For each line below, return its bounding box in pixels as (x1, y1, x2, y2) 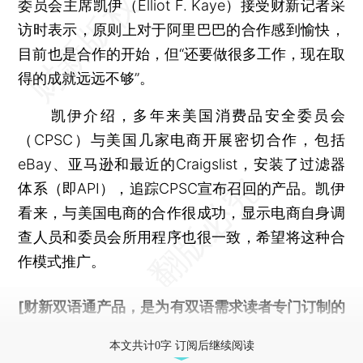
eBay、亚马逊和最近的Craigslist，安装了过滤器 (18, 155, 345, 173)
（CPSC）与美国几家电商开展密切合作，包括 (18, 130, 345, 148)
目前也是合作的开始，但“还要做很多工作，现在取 (18, 45, 345, 62)
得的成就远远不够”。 (18, 69, 155, 87)
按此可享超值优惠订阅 (94, 322, 241, 340)
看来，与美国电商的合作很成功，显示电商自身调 (18, 203, 345, 221)
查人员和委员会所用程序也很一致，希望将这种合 (18, 228, 345, 246)
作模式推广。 (18, 252, 106, 270)
